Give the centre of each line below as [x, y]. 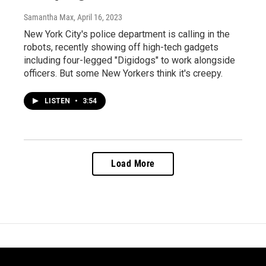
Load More [133, 164]
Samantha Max [49, 17]
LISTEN [58, 101]
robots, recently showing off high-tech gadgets [121, 47]
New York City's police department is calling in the [127, 34]
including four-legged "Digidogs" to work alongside [129, 60]
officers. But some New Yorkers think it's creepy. [123, 73]
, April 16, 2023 [98, 17]
